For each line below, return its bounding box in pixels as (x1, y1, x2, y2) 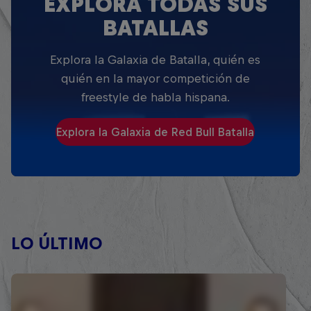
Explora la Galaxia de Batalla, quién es (50, 53, 261, 67)
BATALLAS (102, 16, 208, 40)
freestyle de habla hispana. (81, 90, 230, 105)
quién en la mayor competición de (60, 72, 250, 86)
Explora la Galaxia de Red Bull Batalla (56, 126, 255, 139)
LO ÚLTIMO (11, 233, 102, 253)
